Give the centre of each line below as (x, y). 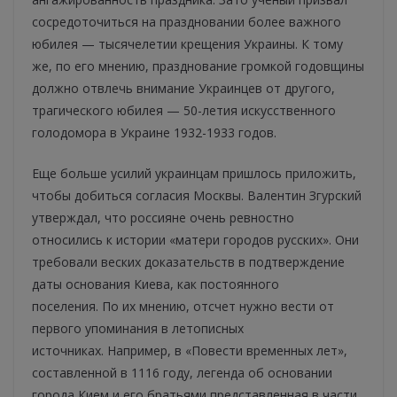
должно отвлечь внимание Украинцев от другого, (183, 89)
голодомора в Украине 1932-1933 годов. (154, 133)
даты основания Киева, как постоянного (156, 284)
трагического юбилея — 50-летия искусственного (184, 111)
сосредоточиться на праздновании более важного (187, 22)
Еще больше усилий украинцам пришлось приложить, (194, 174)
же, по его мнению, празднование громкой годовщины (198, 66)
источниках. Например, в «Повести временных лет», (190, 351)
